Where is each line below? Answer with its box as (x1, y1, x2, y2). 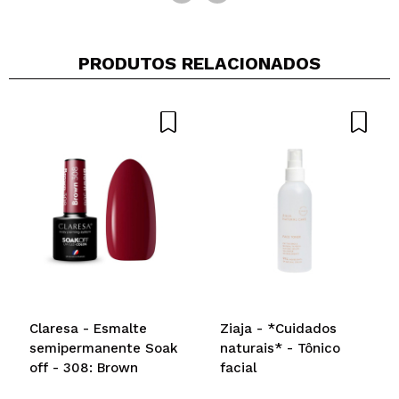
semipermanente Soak (29, 339, 178, 356)
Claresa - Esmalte (29, 320, 147, 337)
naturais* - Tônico (220, 339, 340, 356)
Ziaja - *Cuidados (220, 320, 337, 337)
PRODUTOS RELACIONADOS (78, 52, 321, 74)
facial (220, 359, 256, 376)
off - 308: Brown (29, 359, 138, 376)
